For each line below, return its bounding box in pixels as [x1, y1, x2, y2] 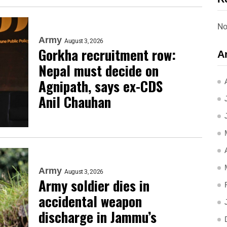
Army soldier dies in [39, 175, 149, 196]
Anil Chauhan [39, 91, 111, 112]
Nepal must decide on [39, 60, 159, 81]
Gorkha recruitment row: [39, 44, 176, 65]
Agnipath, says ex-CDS [39, 75, 163, 96]
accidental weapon [39, 191, 142, 212]
